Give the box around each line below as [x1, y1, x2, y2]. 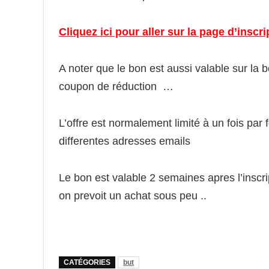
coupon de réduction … [59, 80, 174, 92]
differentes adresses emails [59, 134, 190, 147]
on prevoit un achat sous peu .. [59, 189, 207, 202]
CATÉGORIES [64, 258, 110, 267]
